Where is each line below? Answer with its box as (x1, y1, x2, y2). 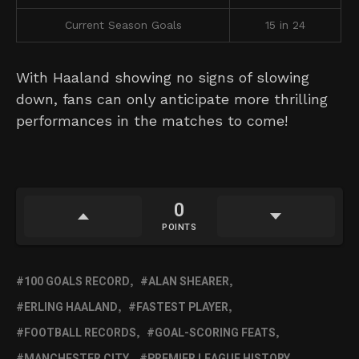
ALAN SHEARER (148, 273, 229, 291)
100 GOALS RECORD (24, 273, 130, 291)
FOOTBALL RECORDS (24, 325, 136, 342)
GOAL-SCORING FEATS (155, 325, 276, 342)
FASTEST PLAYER (136, 299, 228, 317)
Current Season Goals (64, 18, 182, 32)
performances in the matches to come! (16, 112, 288, 130)
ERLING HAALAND (24, 299, 118, 317)
